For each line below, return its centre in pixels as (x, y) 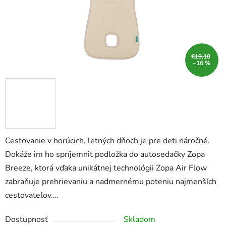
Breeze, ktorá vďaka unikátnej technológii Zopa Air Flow (106, 168)
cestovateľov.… (32, 195)
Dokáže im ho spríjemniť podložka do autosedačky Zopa (105, 155)
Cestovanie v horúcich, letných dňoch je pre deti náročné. (107, 141)
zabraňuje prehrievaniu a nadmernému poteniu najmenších (111, 182)
